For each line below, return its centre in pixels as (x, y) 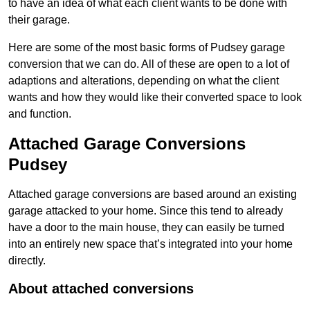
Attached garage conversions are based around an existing (153, 194)
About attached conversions (101, 289)
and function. (40, 114)
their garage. (39, 20)
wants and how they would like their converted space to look (155, 98)
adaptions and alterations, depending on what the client (144, 81)
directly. (27, 261)
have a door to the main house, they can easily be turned (146, 228)
